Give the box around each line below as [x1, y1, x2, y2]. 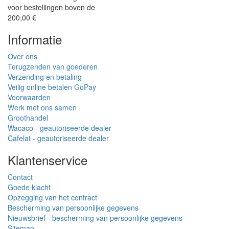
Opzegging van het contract [8, 192, 97, 203]
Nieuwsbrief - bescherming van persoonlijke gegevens [8, 213, 182, 223]
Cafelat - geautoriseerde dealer [8, 133, 109, 144]
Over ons [8, 51, 37, 62]
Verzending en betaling [8, 72, 82, 82]
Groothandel [8, 112, 48, 123]
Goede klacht [8, 182, 51, 193]
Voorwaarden [8, 92, 51, 103]
